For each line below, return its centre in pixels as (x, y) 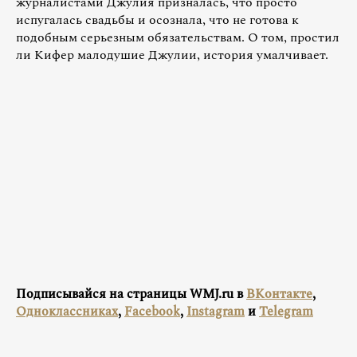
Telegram (286, 311)
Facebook (152, 311)
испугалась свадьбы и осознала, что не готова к (157, 20)
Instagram (216, 311)
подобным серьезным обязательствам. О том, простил (178, 38)
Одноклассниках (67, 311)
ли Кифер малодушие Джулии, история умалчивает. (172, 55)
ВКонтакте (279, 294)
